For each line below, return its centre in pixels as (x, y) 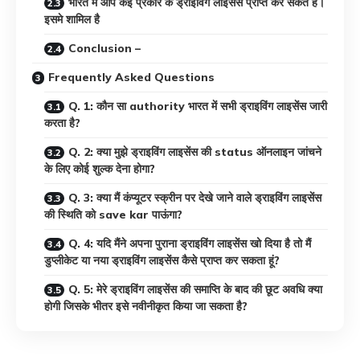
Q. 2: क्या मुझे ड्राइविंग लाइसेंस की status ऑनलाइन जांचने (195, 152)
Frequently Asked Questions (131, 78)
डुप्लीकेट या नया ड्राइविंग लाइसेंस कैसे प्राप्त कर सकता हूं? (162, 261)
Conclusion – (106, 49)
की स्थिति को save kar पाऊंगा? (113, 215)
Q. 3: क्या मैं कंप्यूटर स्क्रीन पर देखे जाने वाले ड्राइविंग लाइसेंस (195, 198)
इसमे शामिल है (72, 20)
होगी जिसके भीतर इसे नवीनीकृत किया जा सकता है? (146, 307)
